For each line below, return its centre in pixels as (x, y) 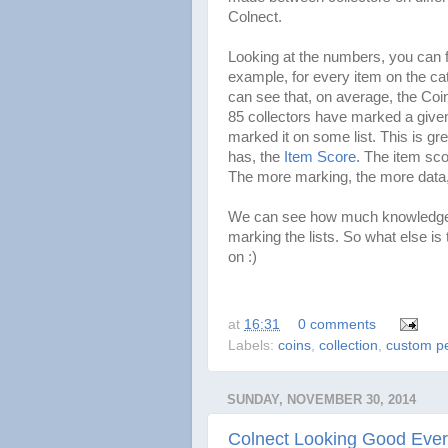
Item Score (320, 156)
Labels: (253, 345)
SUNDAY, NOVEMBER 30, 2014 (321, 399)
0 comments (336, 324)
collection (348, 345)
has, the (256, 156)
